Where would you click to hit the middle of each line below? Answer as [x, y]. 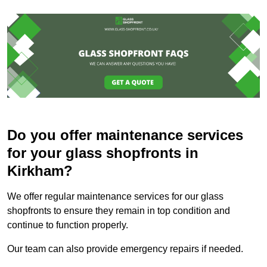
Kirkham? [40, 171]
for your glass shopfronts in [103, 153]
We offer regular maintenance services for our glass [115, 197]
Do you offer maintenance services [125, 135]
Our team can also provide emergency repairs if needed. [125, 249]
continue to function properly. [68, 225]
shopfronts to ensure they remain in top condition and [119, 211]
